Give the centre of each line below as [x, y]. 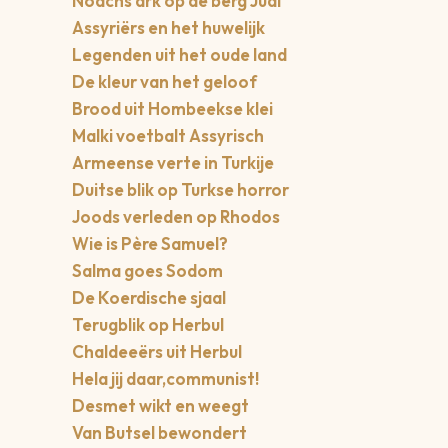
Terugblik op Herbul [148, 325]
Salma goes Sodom [147, 271]
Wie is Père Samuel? [150, 244]
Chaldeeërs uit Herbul [157, 352]
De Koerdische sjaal [149, 298]
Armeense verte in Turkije [173, 163]
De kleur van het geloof [164, 82]
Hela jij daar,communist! [167, 379]
